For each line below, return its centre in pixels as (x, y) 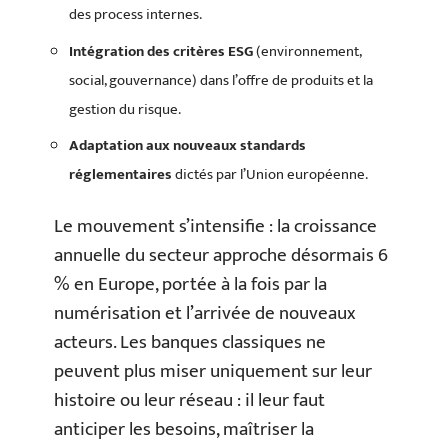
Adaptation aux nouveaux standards (187, 145)
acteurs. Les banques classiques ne (190, 342)
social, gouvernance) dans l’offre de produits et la (221, 80)
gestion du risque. (125, 109)
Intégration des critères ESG (161, 51)
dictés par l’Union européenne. (270, 174)
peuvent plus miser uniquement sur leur (213, 371)
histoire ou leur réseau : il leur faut (189, 400)
